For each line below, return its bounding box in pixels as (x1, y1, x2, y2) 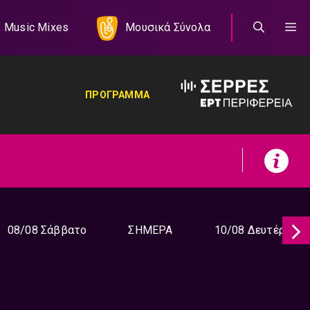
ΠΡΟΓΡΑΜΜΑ (85, 89, 149, 100)
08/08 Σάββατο (7, 224, 87, 237)
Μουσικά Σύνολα (125, 21, 210, 34)
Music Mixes (3, 21, 69, 34)
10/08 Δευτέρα (214, 224, 292, 237)
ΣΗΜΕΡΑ (128, 224, 173, 237)
